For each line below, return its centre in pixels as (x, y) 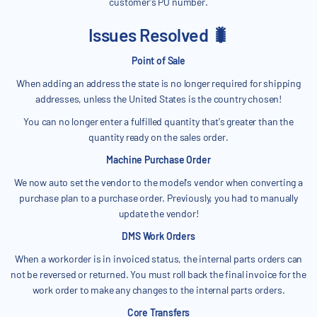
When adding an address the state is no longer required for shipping (158, 83)
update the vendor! (158, 214)
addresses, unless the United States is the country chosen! (158, 99)
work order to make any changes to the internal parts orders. (158, 290)
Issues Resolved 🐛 (158, 35)
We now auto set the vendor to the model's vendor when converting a (158, 183)
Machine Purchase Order (158, 160)
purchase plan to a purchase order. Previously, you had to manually (158, 198)
